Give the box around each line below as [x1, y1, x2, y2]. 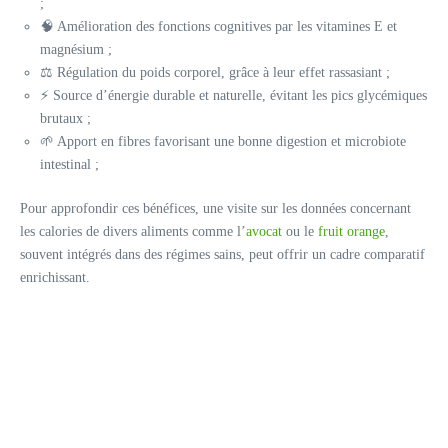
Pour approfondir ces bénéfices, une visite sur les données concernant [20, 201, 411, 216]
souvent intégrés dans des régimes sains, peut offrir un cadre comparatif [20, 247, 425, 262]
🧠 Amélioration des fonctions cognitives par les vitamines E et [40, 19, 397, 34]
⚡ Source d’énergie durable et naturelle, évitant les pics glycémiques [40, 88, 427, 103]
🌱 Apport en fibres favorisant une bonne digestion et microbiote [40, 134, 406, 149]
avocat [246, 224, 282, 239]
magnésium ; [40, 42, 112, 57]
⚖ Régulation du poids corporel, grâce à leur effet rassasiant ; [40, 65, 390, 80]
